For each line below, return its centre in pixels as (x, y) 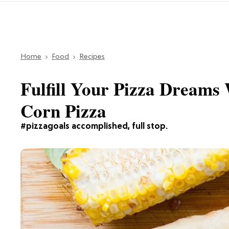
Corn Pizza (63, 110)
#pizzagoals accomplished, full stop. (94, 127)
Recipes (92, 57)
